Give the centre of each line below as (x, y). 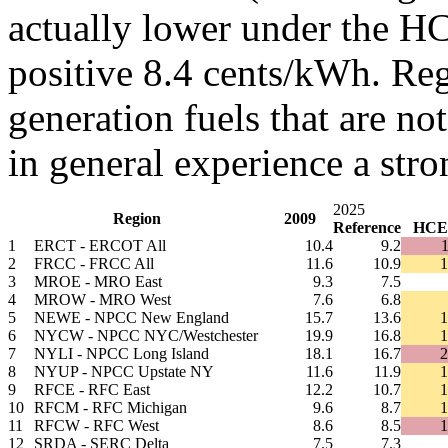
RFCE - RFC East (92, 390)
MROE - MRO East (98, 282)
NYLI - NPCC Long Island (121, 354)
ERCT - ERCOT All (100, 246)
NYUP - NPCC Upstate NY (124, 372)
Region (137, 219)
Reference (367, 228)
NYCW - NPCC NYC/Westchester (146, 336)
